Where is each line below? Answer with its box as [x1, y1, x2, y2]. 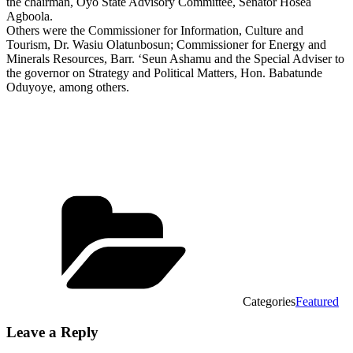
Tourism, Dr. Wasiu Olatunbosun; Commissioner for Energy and [6, 37, 326, 51]
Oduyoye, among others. [6, 80, 129, 94]
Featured [295, 294, 339, 308]
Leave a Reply [6, 323, 98, 340]
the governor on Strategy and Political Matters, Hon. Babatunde [6, 65, 322, 80]
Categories [243, 294, 295, 308]
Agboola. [6, 9, 53, 23]
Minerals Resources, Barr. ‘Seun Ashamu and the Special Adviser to [6, 51, 344, 65]
